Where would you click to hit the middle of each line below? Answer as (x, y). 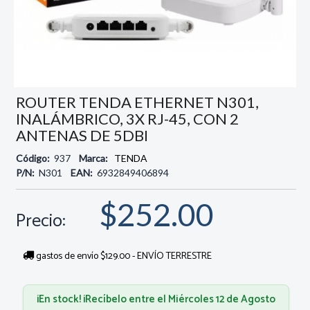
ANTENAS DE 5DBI (82, 135)
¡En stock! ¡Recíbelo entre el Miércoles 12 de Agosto (156, 299)
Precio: (40, 221)
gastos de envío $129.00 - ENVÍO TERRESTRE (122, 256)
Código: (34, 158)
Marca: (94, 158)
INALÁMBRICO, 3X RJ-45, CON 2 (127, 118)
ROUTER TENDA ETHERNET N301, (137, 102)
